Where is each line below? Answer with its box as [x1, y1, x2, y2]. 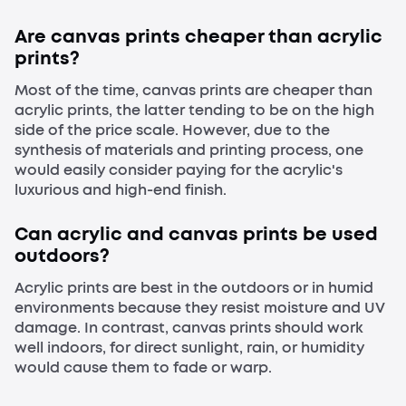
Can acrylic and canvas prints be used [14, 222, 378, 247]
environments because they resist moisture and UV [14, 298, 385, 318]
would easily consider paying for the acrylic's [14, 159, 343, 179]
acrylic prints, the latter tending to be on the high [14, 100, 374, 120]
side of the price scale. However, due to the [14, 120, 330, 140]
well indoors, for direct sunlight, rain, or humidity [14, 338, 364, 358]
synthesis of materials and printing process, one [14, 140, 363, 159]
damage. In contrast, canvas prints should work [14, 318, 363, 338]
